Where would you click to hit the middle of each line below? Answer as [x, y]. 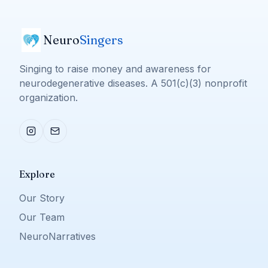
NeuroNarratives [57, 236]
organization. [48, 98]
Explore [37, 174]
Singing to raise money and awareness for [115, 69]
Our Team [42, 217]
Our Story [42, 198]
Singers [101, 40]
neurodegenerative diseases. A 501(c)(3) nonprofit [133, 83]
